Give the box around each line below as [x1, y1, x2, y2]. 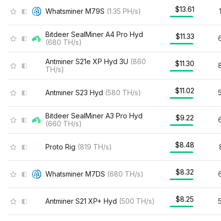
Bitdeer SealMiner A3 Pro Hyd [45, 111, 143, 120]
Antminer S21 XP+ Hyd [45, 197, 117, 205]
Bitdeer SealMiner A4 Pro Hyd [45, 30, 143, 38]
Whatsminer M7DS [45, 170, 105, 178]
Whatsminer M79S [45, 7, 105, 15]
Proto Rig [45, 143, 75, 151]
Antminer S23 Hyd [45, 88, 103, 97]
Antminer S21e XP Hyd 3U [45, 57, 128, 66]
